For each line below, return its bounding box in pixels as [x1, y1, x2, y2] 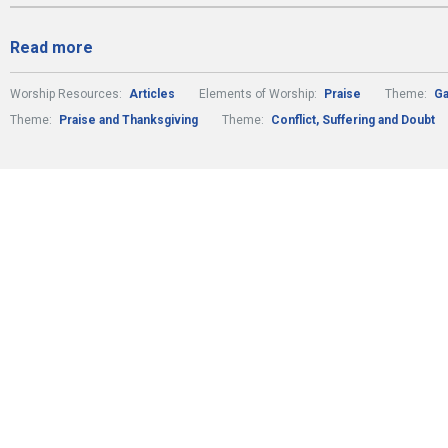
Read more [10, 38, 93, 57]
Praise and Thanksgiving [59, 113, 198, 127]
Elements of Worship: [199, 87, 320, 101]
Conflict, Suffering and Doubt [271, 113, 435, 127]
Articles [129, 87, 175, 101]
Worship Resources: [10, 87, 125, 101]
